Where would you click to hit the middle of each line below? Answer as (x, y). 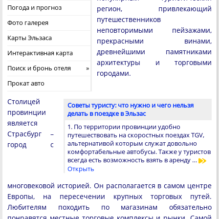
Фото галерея (28, 22)
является (22, 123)
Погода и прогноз (34, 7)
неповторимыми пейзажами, (154, 30)
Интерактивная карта (40, 53)
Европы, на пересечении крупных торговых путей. (109, 196)
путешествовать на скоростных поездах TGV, (136, 135)
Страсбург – (31, 134)
